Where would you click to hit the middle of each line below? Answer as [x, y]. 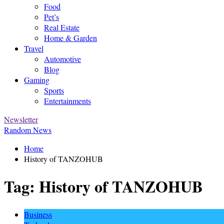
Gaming [37, 80]
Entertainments [67, 101]
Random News [28, 130]
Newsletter [21, 119]
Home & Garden [70, 38]
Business [38, 214]
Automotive [62, 59]
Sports [54, 90]
